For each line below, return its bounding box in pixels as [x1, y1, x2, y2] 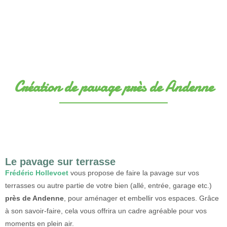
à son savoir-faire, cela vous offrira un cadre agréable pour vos [5, 207, 207, 215]
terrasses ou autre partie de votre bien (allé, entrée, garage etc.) [5, 181, 212, 190]
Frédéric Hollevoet [5, 169, 68, 177]
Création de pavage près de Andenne [14, 77, 213, 97]
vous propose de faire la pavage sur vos [68, 169, 199, 177]
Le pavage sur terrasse [5, 156, 116, 167]
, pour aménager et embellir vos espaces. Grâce [64, 194, 219, 202]
